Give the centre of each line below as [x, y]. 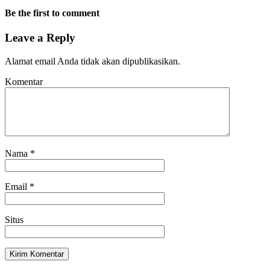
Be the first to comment [52, 13]
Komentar [24, 82]
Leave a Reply [40, 38]
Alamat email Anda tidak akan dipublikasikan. [93, 61]
